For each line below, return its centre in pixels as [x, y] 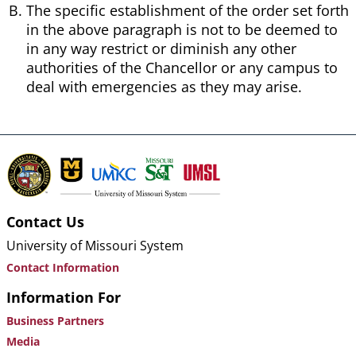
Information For [64, 298]
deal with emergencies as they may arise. [164, 87]
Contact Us [45, 222]
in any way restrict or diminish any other [161, 49]
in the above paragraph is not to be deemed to [182, 30]
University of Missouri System [95, 246]
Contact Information [63, 268]
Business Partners [55, 321]
